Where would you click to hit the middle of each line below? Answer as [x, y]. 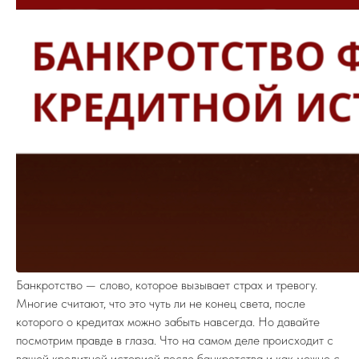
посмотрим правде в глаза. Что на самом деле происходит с [175, 341]
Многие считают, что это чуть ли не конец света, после [161, 304]
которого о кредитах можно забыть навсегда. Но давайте [168, 322]
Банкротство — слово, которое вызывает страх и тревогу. [167, 285]
